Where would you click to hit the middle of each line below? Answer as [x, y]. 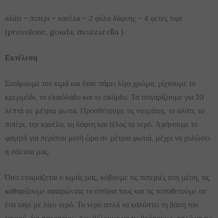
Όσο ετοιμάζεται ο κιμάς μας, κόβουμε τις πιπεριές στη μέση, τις [107, 177]
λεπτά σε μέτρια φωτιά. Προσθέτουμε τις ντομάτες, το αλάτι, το [105, 110]
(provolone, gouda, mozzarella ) [64, 31]
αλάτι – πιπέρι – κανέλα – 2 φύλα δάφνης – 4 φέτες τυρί [93, 18]
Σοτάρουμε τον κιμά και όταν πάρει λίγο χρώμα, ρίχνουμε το [100, 83]
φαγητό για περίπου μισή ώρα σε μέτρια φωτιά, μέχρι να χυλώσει [108, 137]
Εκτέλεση [21, 57]
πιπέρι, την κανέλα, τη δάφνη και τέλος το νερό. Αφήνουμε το [101, 124]
